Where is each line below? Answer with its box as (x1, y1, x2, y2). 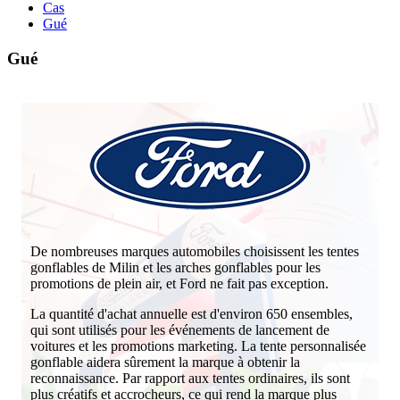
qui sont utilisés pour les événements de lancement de (30, 322, 329, 338)
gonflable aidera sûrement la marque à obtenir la (30, 354, 300, 371)
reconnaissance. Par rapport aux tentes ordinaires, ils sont (30, 371, 350, 387)
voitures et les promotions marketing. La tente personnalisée (30, 338, 366, 354)
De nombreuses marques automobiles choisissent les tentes (30, 244, 359, 260)
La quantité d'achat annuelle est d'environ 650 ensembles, (30, 306, 353, 322)
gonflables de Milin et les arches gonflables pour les (30, 260, 321, 276)
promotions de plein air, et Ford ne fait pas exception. (30, 276, 329, 292)
